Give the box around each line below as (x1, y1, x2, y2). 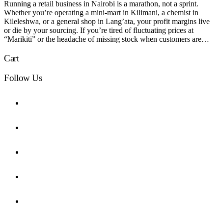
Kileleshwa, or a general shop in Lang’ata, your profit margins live (4, 17, 210, 26)
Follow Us (4, 73, 42, 83)
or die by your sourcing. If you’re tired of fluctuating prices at (4, 26, 193, 34)
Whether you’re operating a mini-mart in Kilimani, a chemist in (4, 8, 198, 17)
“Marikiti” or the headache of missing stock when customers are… (4, 35, 209, 43)
